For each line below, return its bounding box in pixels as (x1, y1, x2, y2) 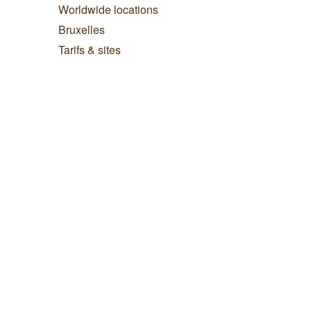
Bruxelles (58, 22, 105, 38)
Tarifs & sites (58, 42, 121, 58)
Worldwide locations (58, 1, 158, 18)
